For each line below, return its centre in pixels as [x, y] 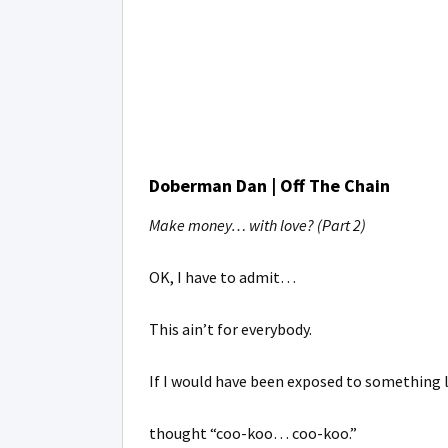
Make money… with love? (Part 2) [257, 225]
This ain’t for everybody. [230, 329]
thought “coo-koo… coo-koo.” [253, 433]
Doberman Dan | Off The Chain [269, 185]
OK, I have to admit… [222, 277]
